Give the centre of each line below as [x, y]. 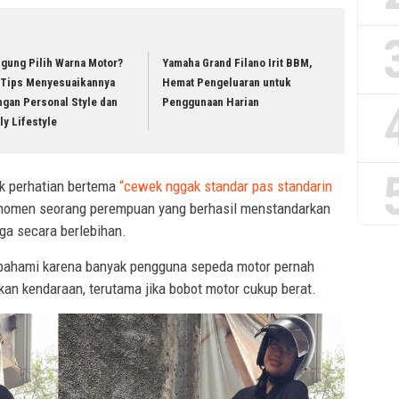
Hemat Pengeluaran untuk [227, 83]
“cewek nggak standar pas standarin [226, 186]
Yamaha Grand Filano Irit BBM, [238, 63]
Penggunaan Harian [211, 102]
